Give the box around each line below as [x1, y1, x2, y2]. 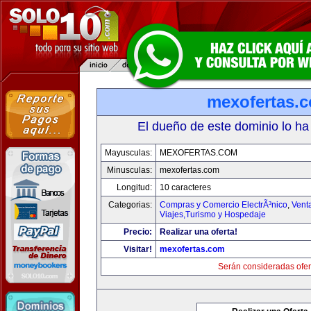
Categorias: [108, 200, 152, 210]
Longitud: [117, 183, 152, 192]
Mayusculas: [105, 148, 152, 158]
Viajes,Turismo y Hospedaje [160, 210, 266, 219]
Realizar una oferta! [160, 227, 237, 237]
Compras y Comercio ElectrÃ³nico [160, 200, 287, 210]
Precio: [124, 227, 152, 237]
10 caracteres [160, 183, 211, 192]
